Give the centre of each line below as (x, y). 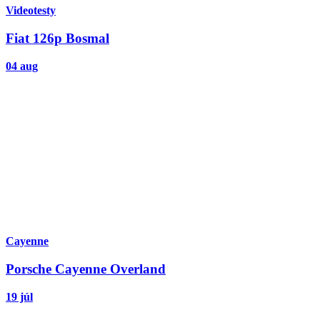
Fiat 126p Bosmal (57, 38)
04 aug (22, 66)
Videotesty (31, 11)
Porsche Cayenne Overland (86, 269)
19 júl (19, 296)
